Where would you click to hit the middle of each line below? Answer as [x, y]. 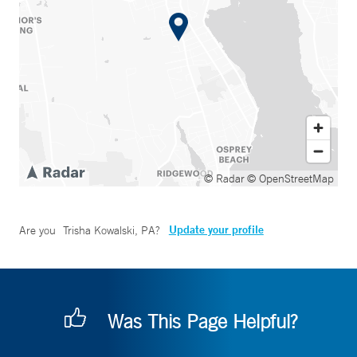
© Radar [224, 178]
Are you [39, 230]
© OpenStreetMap [290, 178]
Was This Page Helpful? [202, 321]
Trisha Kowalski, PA [109, 230]
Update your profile [216, 229]
